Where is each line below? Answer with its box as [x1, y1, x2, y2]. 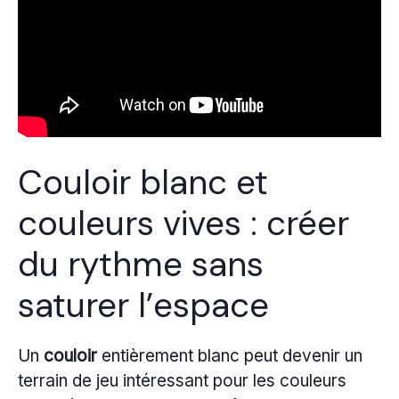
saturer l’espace [18, 282, 269, 328]
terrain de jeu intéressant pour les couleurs [18, 370, 346, 391]
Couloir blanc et [18, 159, 268, 205]
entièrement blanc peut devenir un [97, 345, 362, 366]
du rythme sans [18, 241, 264, 287]
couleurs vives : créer [18, 200, 349, 246]
